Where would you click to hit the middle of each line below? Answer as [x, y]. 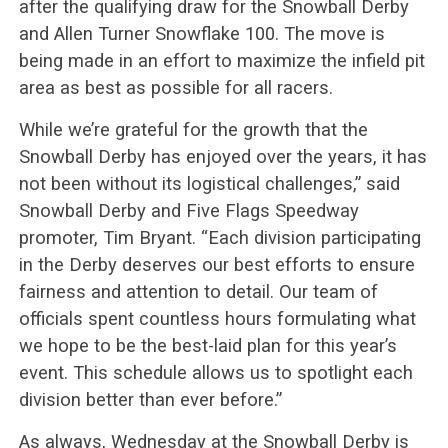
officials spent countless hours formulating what [217, 318]
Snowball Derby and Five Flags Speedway [188, 210]
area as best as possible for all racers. [175, 87]
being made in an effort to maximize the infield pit [221, 60]
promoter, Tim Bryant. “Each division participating [219, 237]
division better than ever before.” [150, 399]
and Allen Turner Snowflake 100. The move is [201, 33]
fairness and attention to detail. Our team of [198, 291]
